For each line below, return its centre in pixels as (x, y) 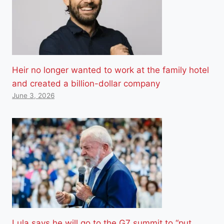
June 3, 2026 (33, 95)
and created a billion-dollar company (86, 83)
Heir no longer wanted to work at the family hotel (110, 70)
